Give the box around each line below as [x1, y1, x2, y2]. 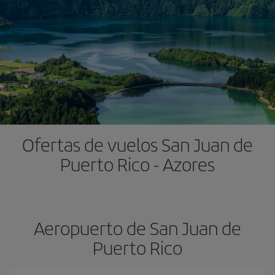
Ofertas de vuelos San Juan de [22, 131, 253, 157]
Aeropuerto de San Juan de [34, 215, 241, 241]
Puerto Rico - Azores [60, 151, 215, 177]
